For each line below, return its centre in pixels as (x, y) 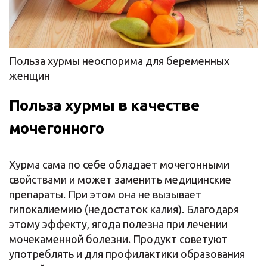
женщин (30, 75)
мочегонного (57, 128)
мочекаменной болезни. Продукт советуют (118, 239)
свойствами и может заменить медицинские (120, 179)
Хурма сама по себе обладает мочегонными (119, 164)
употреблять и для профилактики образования (127, 254)
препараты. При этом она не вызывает (105, 194)
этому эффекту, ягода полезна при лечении (118, 224)
